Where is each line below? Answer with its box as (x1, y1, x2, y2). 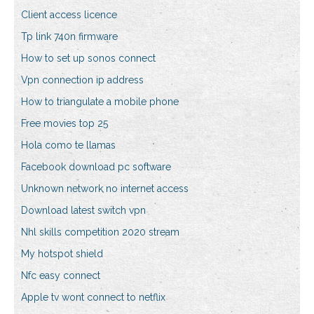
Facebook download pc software (21, 161, 171, 173)
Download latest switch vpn (21, 205, 146, 217)
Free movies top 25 (21, 118, 108, 130)
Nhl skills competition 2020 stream (21, 226, 179, 238)
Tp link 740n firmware (21, 31, 118, 43)
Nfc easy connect (21, 270, 100, 282)
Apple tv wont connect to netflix (21, 292, 165, 303)
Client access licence (21, 9, 117, 21)
